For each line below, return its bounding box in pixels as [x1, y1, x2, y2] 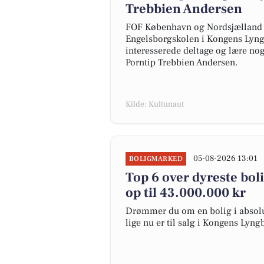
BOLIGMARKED [129, 154, 183, 163]
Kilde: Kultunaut [126, 99, 184, 110]
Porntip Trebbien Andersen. [126, 57, 237, 68]
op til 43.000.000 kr [126, 184, 246, 201]
